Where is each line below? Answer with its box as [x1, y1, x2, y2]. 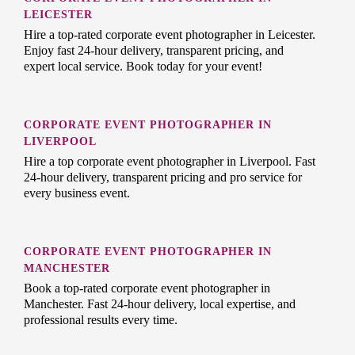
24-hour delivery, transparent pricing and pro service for [24, 170, 302, 185]
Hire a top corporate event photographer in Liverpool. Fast [24, 155, 315, 169]
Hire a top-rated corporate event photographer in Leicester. [24, 28, 315, 42]
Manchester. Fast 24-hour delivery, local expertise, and [24, 297, 296, 311]
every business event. [24, 186, 130, 200]
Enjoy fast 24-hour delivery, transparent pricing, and [24, 44, 284, 58]
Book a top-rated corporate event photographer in [24, 281, 270, 296]
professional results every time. [24, 313, 177, 327]
